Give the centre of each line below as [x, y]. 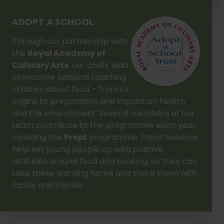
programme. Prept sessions [142, 137]
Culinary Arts [40, 65]
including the [38, 137]
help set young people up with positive [87, 149]
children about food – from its [70, 89]
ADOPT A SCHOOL [53, 21]
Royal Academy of [66, 53]
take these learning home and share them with [104, 173]
